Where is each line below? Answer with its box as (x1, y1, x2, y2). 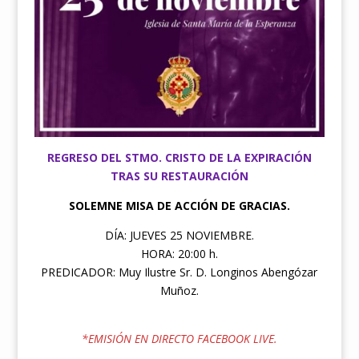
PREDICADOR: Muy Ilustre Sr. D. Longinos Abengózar (41, 264, 318, 280)
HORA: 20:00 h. (140, 245, 218, 261)
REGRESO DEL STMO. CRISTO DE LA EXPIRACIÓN (46, 149, 312, 165)
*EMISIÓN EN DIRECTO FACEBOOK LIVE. (81, 330, 277, 346)
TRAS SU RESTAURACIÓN (110, 167, 248, 184)
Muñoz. (159, 282, 199, 298)
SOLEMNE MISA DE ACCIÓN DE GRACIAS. (68, 197, 290, 213)
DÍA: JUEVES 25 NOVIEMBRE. (104, 227, 254, 243)
